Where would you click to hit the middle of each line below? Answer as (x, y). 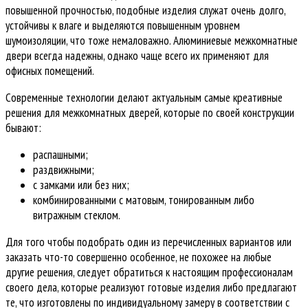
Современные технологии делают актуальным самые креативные (144, 98)
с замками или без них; (81, 185)
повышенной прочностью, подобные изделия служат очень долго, (145, 11)
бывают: (23, 128)
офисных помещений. (50, 71)
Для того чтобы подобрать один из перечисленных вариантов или (148, 242)
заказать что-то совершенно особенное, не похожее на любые (139, 257)
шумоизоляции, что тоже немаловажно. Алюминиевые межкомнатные (152, 41)
